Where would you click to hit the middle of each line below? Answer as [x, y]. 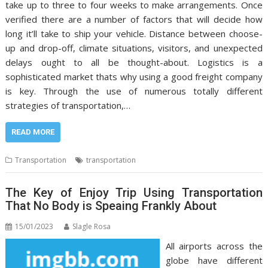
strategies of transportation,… [68, 105]
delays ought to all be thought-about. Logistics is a [134, 62]
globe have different [214, 261]
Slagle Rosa [92, 227]
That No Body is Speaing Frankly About [111, 206]
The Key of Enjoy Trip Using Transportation [134, 193]
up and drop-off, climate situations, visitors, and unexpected [134, 48]
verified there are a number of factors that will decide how [134, 19]
